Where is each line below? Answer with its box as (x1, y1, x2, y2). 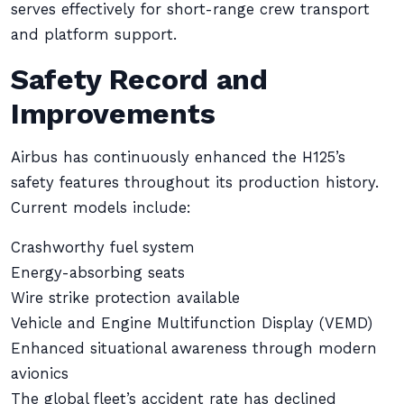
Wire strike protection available (11, 289, 240, 307)
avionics (11, 365, 69, 382)
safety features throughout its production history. (11, 174, 379, 191)
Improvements (11, 96, 216, 131)
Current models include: (11, 199, 191, 216)
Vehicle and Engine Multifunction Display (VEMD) (11, 315, 372, 332)
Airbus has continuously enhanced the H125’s (11, 149, 345, 166)
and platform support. (11, 26, 177, 43)
